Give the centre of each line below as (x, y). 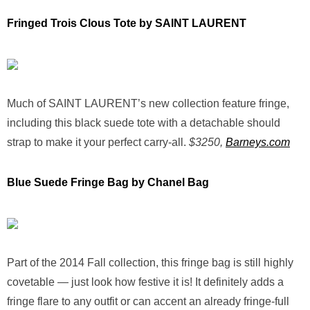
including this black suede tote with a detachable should (144, 123)
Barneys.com (258, 142)
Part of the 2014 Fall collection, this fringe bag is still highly (150, 263)
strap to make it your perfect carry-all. (97, 142)
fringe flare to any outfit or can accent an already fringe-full (148, 301)
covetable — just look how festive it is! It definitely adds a (145, 282)
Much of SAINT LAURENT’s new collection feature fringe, (148, 103)
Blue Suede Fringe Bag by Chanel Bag (108, 182)
